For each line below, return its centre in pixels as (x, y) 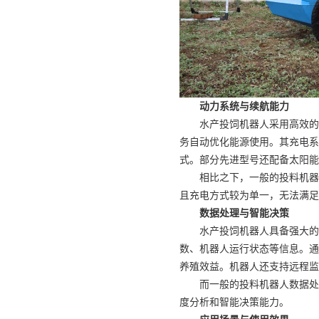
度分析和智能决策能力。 (234, 302)
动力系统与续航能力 (244, 106)
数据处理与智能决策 (244, 213)
